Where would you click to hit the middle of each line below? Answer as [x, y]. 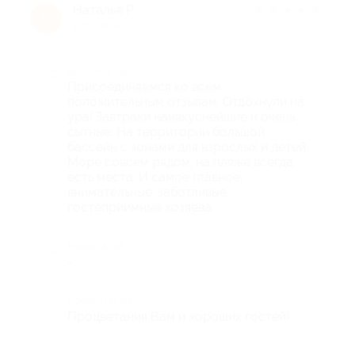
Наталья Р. [104, 10]
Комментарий [99, 301]
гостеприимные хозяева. [141, 207]
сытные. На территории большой [166, 132]
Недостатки [95, 246]
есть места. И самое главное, [155, 177]
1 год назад [98, 26]
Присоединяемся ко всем [144, 87]
